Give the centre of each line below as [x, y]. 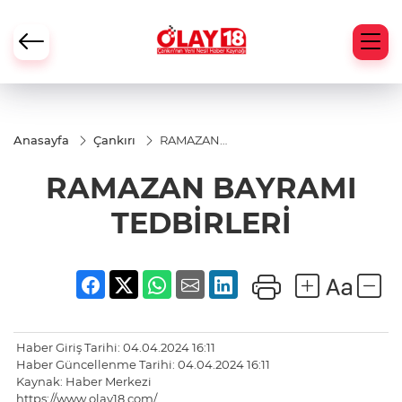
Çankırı [114, 140]
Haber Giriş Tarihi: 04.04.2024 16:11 [116, 348]
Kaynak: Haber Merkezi [84, 382]
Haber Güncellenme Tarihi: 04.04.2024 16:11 [143, 365]
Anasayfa [41, 140]
